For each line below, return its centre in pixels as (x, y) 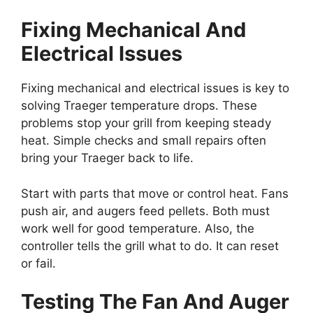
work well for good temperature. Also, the (138, 228)
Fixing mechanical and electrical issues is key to (155, 88)
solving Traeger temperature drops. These (139, 106)
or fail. (38, 263)
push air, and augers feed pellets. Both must (145, 211)
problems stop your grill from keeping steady (146, 123)
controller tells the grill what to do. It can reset (150, 246)
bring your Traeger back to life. (107, 158)
